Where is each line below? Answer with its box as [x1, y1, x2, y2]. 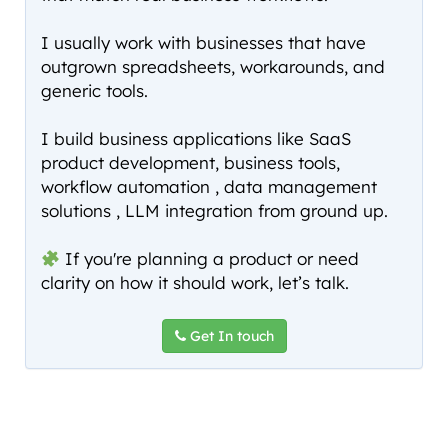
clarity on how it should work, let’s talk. [41, 272, 349, 294]
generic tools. [41, 80, 148, 102]
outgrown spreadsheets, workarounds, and [41, 56, 385, 78]
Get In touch [185, 327, 274, 346]
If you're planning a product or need [60, 248, 360, 270]
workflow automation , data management [41, 176, 377, 198]
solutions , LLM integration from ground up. [41, 200, 388, 222]
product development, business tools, [41, 152, 340, 174]
